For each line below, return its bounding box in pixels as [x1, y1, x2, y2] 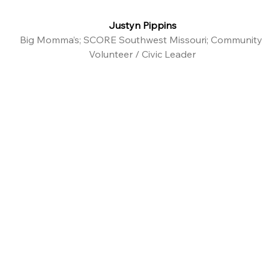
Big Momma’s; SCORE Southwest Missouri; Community [20, 34, 265, 46]
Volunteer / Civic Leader [89, 48, 196, 60]
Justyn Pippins [108, 19, 177, 31]
